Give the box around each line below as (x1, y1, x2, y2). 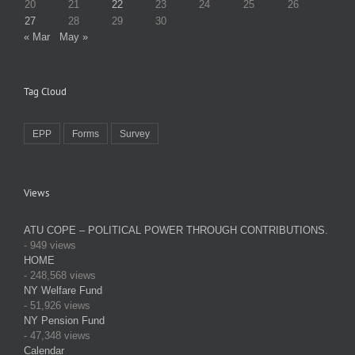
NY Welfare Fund (24, 284, 102, 297)
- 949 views (24, 239, 76, 252)
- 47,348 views (24, 330, 90, 342)
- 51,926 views (24, 300, 90, 312)
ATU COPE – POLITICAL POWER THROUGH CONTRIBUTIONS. (24, 224, 328, 237)
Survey (120, 128, 150, 139)
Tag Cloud (24, 85, 67, 99)
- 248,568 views (24, 269, 96, 282)
